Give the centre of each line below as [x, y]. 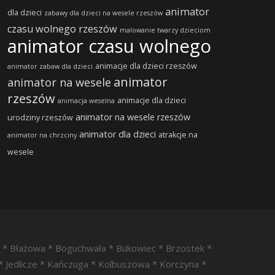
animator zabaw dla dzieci [50, 66]
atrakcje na [178, 135]
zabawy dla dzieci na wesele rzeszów [103, 13]
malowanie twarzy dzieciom [165, 30]
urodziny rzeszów [40, 118]
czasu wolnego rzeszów [62, 29]
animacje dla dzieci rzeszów [146, 66]
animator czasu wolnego [109, 46]
